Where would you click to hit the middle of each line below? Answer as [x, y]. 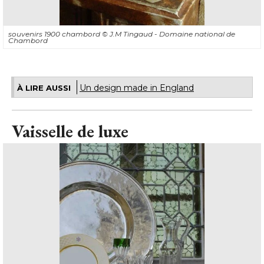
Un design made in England [137, 88]
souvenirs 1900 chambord [55, 34]
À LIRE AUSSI [44, 88]
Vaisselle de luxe [70, 131]
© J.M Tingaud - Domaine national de [169, 34]
